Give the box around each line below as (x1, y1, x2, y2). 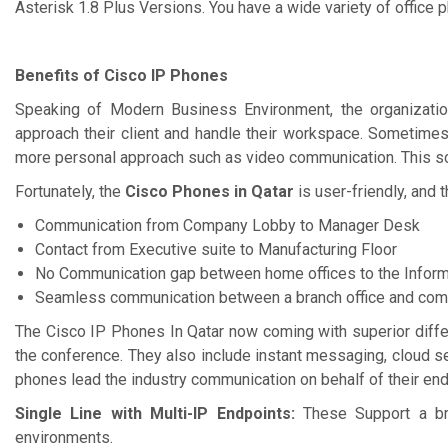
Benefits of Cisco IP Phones (15, 66, 228, 85)
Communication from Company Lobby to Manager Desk (35, 216, 420, 235)
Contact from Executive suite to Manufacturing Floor (35, 240, 397, 259)
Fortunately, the (15, 182, 125, 201)
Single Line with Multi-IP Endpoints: (15, 404, 303, 423)
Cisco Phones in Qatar (125, 182, 298, 201)
